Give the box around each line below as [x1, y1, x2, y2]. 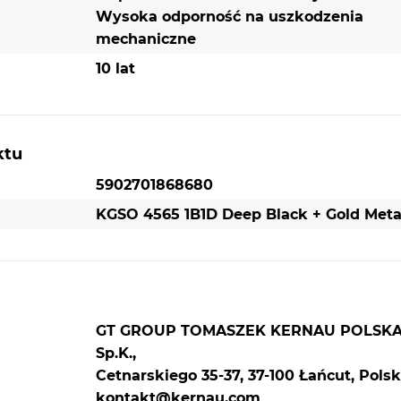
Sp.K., [95, 344, 136, 362]
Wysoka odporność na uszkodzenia [95, 7, 363, 25]
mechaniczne [95, 30, 196, 47]
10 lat [95, 59, 135, 77]
